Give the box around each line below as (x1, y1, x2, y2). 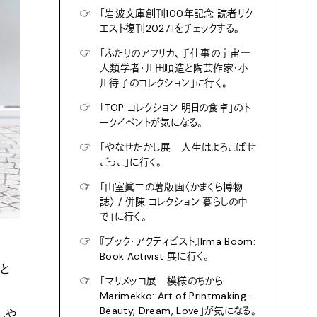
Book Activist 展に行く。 (100, 250, 209, 263)
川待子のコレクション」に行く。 (100, 76, 228, 89)
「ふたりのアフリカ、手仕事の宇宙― (100, 47, 250, 59)
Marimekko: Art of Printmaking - (100, 289, 255, 302)
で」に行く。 (100, 210, 147, 223)
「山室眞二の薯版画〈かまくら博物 (100, 180, 243, 193)
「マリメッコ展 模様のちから (100, 275, 234, 287)
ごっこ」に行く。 (100, 156, 162, 168)
